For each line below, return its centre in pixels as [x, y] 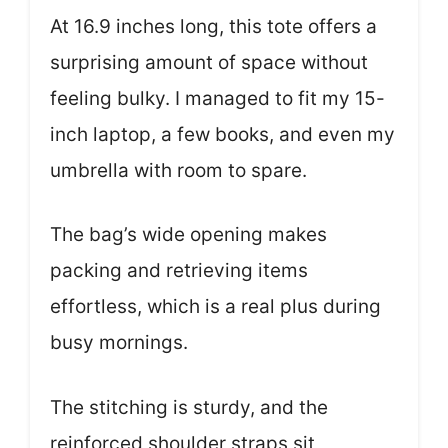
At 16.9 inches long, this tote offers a [213, 26]
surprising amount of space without [209, 62]
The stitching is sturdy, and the [189, 407]
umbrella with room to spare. [178, 170]
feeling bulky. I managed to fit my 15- [217, 98]
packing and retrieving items [179, 270]
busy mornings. [119, 342]
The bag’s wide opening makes [188, 234]
